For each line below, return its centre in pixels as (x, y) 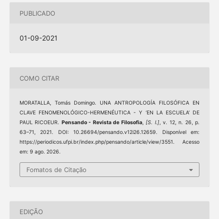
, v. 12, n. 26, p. (179, 123)
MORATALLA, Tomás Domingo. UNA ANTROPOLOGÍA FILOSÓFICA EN (109, 103)
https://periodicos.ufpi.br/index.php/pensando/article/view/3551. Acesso (109, 142)
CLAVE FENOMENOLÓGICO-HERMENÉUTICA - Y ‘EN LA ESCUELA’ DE (109, 113)
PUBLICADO (37, 13)
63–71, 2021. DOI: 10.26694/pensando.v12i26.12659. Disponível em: (109, 132)
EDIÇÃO (31, 212)
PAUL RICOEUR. (40, 123)
